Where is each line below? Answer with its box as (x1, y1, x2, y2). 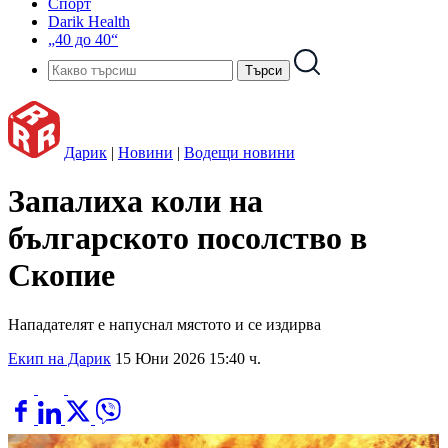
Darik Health (48, 13, 130, 30)
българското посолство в (8, 220, 367, 257)
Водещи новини (184, 144, 295, 161)
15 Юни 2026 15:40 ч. (115, 349, 261, 367)
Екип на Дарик (8, 349, 111, 367)
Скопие (8, 257, 115, 294)
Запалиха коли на (8, 183, 263, 220)
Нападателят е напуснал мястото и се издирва (8, 315, 321, 333)
